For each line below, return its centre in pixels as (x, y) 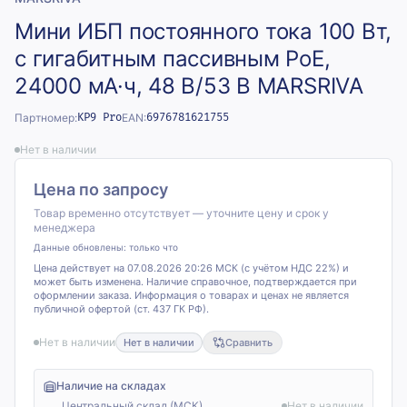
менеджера (65, 228)
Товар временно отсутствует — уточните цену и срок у (181, 213)
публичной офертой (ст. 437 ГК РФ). (121, 309)
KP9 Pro (99, 118)
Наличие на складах (111, 386)
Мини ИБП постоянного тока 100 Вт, (203, 31)
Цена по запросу (101, 189)
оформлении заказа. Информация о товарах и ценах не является (191, 295)
